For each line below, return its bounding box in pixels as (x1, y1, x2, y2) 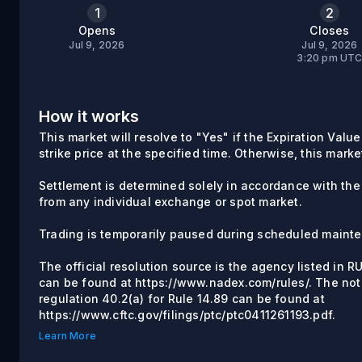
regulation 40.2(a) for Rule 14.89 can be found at (39, 292, 325, 305)
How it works (39, 107, 139, 126)
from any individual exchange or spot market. (39, 195, 302, 208)
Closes (309, 23, 350, 37)
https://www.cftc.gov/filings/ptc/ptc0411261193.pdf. (39, 308, 336, 322)
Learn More (39, 330, 96, 342)
